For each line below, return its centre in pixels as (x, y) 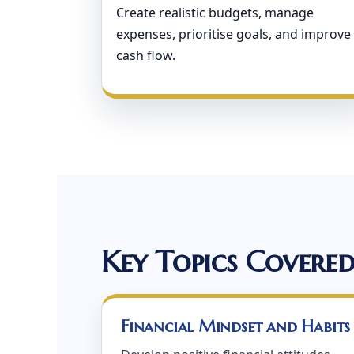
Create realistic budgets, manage (215, 13)
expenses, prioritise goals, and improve (233, 34)
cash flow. (146, 55)
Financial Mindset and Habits (236, 326)
